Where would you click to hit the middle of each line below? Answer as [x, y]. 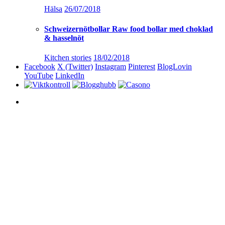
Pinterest [142, 67]
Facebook [40, 67]
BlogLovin [175, 67]
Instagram [110, 67]
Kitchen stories [68, 58]
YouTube [39, 76]
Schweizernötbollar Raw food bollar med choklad [129, 29]
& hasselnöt [64, 38]
